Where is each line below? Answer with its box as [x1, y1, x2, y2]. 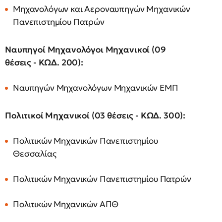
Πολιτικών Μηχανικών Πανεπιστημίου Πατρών [13, 173, 191, 185]
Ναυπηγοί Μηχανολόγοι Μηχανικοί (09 [5, 44, 166, 55]
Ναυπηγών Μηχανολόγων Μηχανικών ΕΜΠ [13, 82, 178, 94]
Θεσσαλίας [13, 148, 56, 160]
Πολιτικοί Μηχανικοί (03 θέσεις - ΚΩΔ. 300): [5, 110, 186, 121]
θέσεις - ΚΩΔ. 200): [5, 57, 83, 68]
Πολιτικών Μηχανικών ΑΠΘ [13, 199, 119, 210]
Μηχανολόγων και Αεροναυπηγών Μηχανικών [13, 3, 190, 15]
